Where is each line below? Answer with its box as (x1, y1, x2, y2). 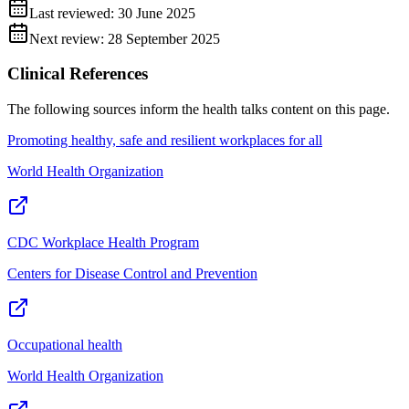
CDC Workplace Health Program (7, 234, 199, 250)
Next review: (29, 30, 108, 47)
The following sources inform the (7, 100, 203, 117)
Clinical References (7, 64, 148, 84)
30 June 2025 (118, 5, 195, 21)
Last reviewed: (29, 5, 118, 21)
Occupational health (7, 336, 122, 352)
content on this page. (267, 100, 390, 117)
